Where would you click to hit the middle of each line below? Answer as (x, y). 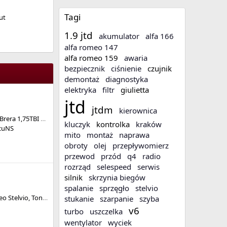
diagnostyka (127, 79)
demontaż (82, 79)
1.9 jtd (79, 35)
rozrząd (78, 167)
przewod (80, 156)
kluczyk (77, 124)
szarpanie (117, 199)
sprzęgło (114, 188)
